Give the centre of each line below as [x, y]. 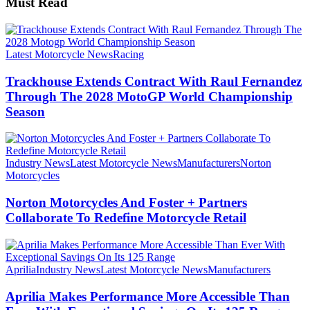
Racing [128, 54]
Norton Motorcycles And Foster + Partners [126, 203]
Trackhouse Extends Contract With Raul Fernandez [154, 81]
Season [25, 111]
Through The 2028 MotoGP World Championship [149, 96]
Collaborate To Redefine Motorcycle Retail [126, 218]
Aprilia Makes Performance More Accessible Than [148, 296]
